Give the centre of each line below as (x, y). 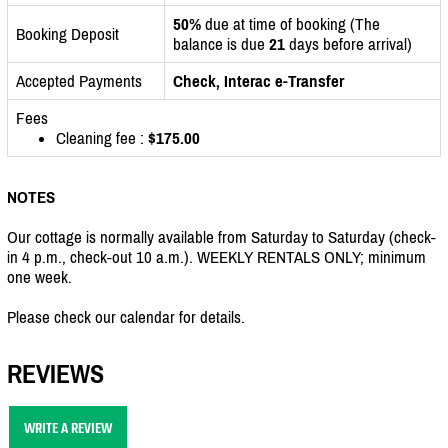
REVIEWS (55, 373)
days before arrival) (348, 43)
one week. (39, 276)
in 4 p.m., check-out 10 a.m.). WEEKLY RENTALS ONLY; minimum (216, 256)
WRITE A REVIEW (68, 429)
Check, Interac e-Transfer (258, 80)
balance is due (221, 43)
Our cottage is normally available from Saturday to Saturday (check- (221, 236)
